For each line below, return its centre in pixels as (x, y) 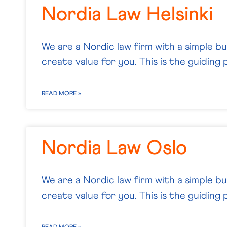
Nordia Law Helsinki (127, 14)
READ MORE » (61, 94)
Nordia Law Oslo (114, 148)
